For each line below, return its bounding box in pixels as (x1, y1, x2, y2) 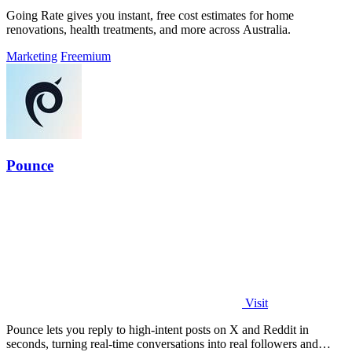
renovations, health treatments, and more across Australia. (6, 23, 291, 37)
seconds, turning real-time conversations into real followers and (6, 336, 318, 350)
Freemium (60, 49, 111, 64)
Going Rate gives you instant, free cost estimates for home (6, 9, 294, 23)
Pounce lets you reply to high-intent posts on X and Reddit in (6, 322, 309, 336)
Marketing (6, 49, 57, 64)
